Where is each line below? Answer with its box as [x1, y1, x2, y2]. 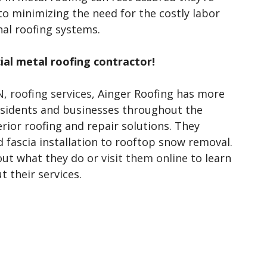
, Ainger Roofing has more [92, 86, 225, 101]
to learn [188, 150, 231, 165]
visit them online [101, 150, 188, 165]
